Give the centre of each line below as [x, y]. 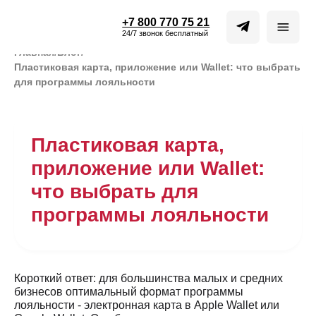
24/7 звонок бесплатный [145, 29]
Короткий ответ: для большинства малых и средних [148, 278]
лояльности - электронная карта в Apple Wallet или [147, 305]
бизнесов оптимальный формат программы [129, 292]
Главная [34, 52]
